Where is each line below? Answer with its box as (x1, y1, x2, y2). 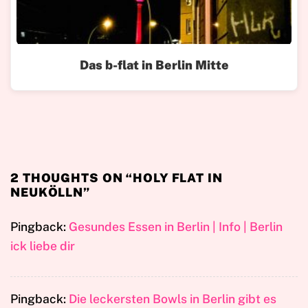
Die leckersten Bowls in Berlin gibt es (69, 291, 276, 306)
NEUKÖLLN (10, 184, 84, 199)
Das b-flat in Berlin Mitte (79, 57, 229, 72)
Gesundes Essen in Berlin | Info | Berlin (69, 219, 283, 234)
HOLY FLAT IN (133, 170, 223, 185)
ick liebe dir (10, 238, 75, 253)
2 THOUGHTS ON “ (10, 170, 133, 185)
